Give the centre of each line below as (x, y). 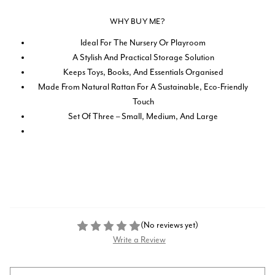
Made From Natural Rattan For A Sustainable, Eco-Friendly (143, 87)
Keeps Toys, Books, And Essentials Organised (143, 72)
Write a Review (139, 240)
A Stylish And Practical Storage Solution (143, 58)
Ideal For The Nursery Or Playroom (143, 43)
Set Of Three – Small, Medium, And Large (143, 117)
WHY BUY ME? (137, 21)
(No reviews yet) (169, 225)
